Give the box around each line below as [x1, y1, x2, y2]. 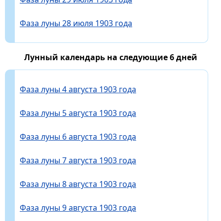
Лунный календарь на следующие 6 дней [24, 51, 197, 63]
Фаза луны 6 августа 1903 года [20, 131, 136, 142]
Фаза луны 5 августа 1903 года [20, 107, 136, 118]
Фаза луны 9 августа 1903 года [20, 202, 136, 213]
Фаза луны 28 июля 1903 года [20, 17, 132, 29]
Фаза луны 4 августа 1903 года [20, 83, 136, 95]
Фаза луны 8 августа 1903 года [20, 178, 136, 189]
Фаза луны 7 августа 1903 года [20, 154, 136, 166]
